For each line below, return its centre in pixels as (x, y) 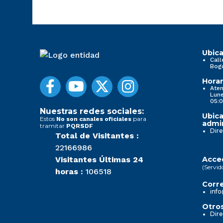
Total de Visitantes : (97, 135)
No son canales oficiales (94, 119)
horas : (69, 171)
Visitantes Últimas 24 (99, 159)
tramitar (53, 125)
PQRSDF (80, 126)
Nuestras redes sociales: (92, 111)
